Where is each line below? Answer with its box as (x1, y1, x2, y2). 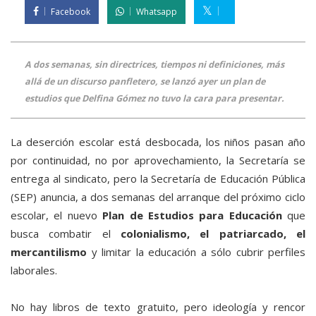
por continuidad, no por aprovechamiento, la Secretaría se (11, 153, 305, 168)
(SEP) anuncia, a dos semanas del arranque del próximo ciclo (11, 190, 305, 205)
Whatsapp (136, 6, 177, 18)
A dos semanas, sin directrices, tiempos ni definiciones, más (25, 59, 284, 71)
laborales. (11, 263, 57, 278)
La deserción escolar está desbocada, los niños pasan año (11, 135, 305, 150)
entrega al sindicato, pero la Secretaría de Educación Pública (11, 171, 305, 186)
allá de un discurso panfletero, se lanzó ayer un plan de (25, 75, 265, 88)
